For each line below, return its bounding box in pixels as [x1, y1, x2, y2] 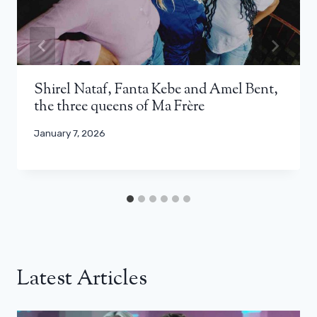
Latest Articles [17, 264, 147, 295]
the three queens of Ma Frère [34, 96, 204, 117]
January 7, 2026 [34, 127, 105, 139]
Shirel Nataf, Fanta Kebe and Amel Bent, [34, 79, 278, 100]
